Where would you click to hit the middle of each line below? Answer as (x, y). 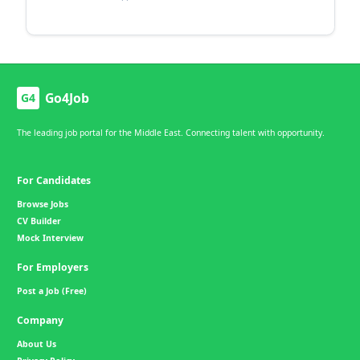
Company (40, 320)
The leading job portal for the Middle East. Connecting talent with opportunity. (171, 132)
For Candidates (54, 180)
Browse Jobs (43, 204)
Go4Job (67, 98)
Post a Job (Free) (52, 290)
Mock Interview (50, 237)
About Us (37, 344)
